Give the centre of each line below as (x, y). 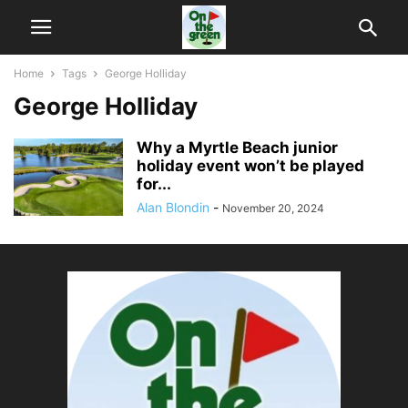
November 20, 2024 (273, 208)
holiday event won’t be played (250, 166)
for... (154, 184)
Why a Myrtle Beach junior (237, 148)
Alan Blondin (173, 207)
